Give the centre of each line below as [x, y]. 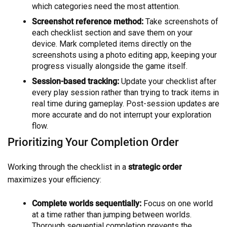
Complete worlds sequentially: [87, 204]
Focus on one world [177, 204]
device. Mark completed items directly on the [112, 44]
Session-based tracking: [75, 82]
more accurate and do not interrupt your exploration [122, 115]
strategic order [155, 167]
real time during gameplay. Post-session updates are [126, 104]
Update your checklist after [168, 82]
